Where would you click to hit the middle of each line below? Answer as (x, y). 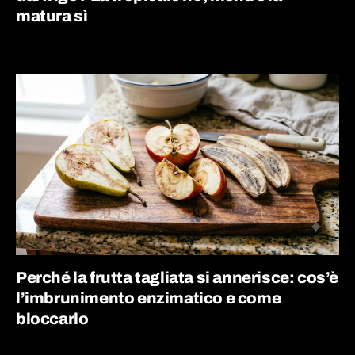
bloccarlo (52, 319)
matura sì (52, 15)
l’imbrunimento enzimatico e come (149, 298)
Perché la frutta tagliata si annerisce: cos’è (177, 277)
